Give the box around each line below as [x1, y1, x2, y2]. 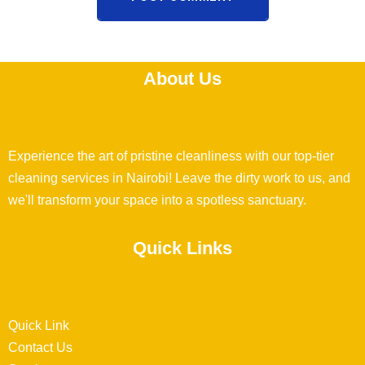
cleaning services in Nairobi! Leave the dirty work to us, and [8, 171, 350, 186]
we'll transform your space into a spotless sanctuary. [8, 193, 306, 208]
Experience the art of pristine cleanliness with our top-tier [8, 149, 334, 164]
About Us [143, 68, 222, 90]
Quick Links [133, 238, 232, 259]
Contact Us [8, 341, 73, 355]
